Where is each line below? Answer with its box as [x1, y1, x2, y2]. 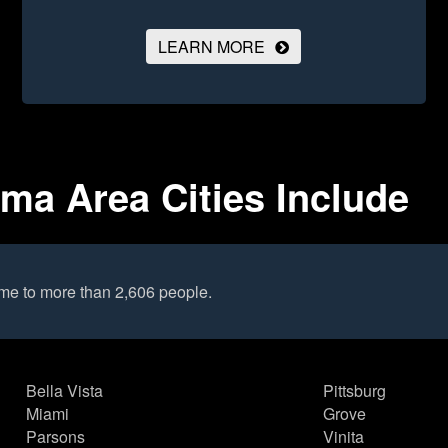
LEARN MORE [158, 35, 266, 59]
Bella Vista [26, 379, 104, 403]
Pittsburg [322, 379, 386, 403]
